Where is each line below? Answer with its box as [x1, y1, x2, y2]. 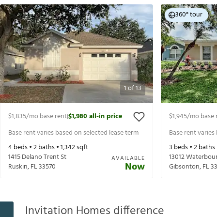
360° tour [175, 9, 202, 21]
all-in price [89, 111, 122, 123]
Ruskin [8, 161, 28, 173]
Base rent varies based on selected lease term [8, 127, 139, 139]
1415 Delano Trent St [8, 152, 66, 163]
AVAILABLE [111, 154, 145, 164]
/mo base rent [26, 111, 67, 123]
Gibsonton [169, 161, 200, 173]
